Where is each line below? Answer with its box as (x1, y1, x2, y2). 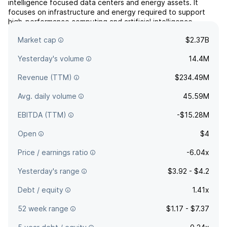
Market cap (18, 35, 56, 44)
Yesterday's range (18, 167, 80, 175)
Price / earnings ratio (18, 148, 88, 157)
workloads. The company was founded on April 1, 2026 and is (8, 27, 215, 35)
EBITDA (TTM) (18, 110, 66, 119)
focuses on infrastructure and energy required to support (8, 8, 205, 16)
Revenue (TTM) (18, 73, 72, 82)
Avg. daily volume (18, 92, 77, 100)
